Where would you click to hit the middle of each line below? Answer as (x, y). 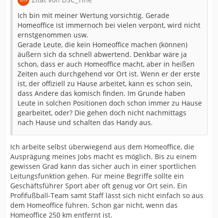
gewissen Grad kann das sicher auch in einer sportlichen (103, 166)
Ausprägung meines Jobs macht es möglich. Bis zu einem (103, 156)
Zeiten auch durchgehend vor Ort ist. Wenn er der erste (109, 73)
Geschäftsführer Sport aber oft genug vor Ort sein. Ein (99, 185)
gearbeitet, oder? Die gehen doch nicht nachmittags (102, 112)
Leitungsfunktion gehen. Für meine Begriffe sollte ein (97, 176)
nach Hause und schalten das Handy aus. (85, 122)
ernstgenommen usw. (53, 35)
